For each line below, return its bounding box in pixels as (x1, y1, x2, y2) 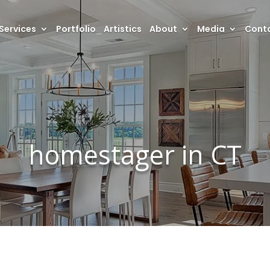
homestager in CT (28, 136, 242, 172)
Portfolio (55, 23, 96, 35)
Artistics (103, 23, 142, 35)
